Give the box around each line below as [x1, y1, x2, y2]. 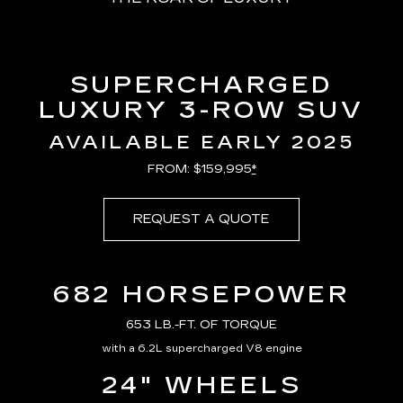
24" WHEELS [101, 371, 302, 399]
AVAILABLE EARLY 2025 [48, 130, 355, 153]
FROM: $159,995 [147, 161, 252, 176]
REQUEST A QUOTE [133, 210, 270, 227]
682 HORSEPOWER [52, 280, 351, 309]
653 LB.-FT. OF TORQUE [126, 317, 277, 332]
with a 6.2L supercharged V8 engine [101, 342, 302, 354]
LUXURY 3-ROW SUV [38, 95, 365, 124]
